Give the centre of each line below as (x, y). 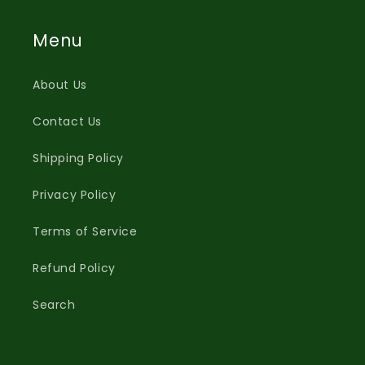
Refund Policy (74, 268)
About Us (60, 85)
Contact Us (67, 121)
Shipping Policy (78, 158)
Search (54, 305)
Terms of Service (85, 231)
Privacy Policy (75, 195)
